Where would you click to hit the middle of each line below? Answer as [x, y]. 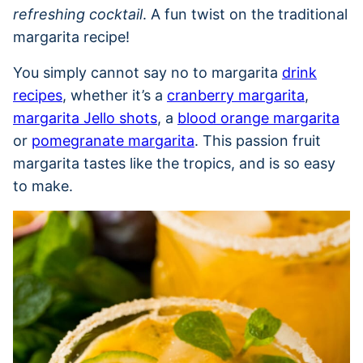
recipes [38, 95]
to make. [43, 186]
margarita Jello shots [85, 117]
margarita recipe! [71, 36]
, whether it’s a [115, 95]
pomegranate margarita [113, 140]
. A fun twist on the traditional [245, 14]
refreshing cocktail [78, 14]
